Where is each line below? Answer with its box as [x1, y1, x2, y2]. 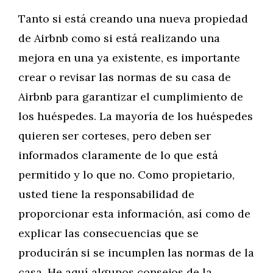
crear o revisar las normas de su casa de [18, 70, 231, 84]
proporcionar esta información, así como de [18, 207, 250, 221]
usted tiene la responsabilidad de [18, 187, 194, 201]
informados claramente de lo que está [18, 148, 218, 162]
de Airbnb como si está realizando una [18, 31, 220, 45]
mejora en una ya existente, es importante [18, 51, 240, 65]
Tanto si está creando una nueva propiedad [18, 12, 248, 26]
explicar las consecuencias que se [18, 226, 199, 240]
